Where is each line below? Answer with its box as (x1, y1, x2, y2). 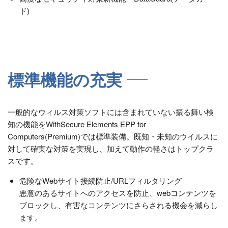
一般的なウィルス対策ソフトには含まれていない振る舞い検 (8, 106, 214, 117)
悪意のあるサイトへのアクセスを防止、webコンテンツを (19, 187, 216, 198)
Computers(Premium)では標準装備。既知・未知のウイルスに (8, 130, 218, 141)
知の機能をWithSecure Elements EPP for (8, 118, 146, 129)
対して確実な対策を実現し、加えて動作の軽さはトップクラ (8, 142, 214, 154)
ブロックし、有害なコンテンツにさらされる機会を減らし (19, 199, 218, 210)
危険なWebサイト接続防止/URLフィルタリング (19, 175, 182, 186)
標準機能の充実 (8, 71, 122, 90)
